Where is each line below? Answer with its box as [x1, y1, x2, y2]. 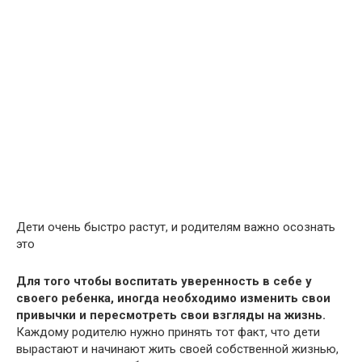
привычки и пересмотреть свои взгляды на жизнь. [16, 308, 326, 322]
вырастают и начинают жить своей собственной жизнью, [16, 342, 339, 356]
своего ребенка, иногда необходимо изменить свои [16, 291, 330, 305]
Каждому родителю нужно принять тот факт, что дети [16, 325, 320, 339]
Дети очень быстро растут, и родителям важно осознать [16, 220, 335, 234]
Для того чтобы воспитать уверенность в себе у [16, 274, 312, 288]
